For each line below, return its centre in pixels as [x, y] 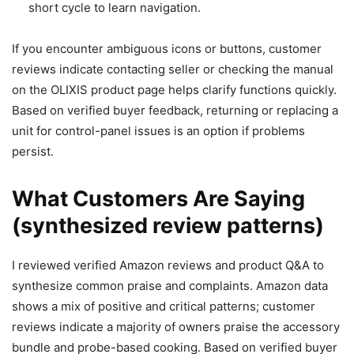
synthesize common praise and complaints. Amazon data [170, 286]
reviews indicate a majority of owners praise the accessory [176, 327]
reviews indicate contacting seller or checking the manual [173, 70]
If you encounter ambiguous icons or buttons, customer [167, 49]
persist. [33, 152]
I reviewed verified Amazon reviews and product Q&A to [168, 265]
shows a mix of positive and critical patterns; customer [164, 307]
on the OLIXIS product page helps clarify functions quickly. [174, 90]
